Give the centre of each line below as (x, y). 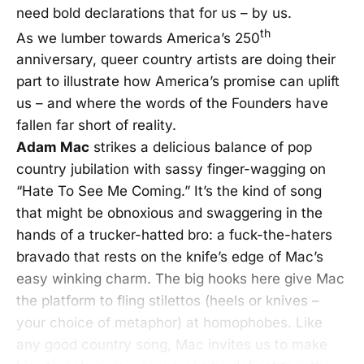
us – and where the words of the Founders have (172, 104)
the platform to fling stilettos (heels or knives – (168, 301)
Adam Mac (53, 147)
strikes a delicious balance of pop (201, 147)
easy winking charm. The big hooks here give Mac (180, 279)
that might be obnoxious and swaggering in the (169, 213)
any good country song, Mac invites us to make (172, 345)
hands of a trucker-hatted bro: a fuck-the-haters (174, 235)
